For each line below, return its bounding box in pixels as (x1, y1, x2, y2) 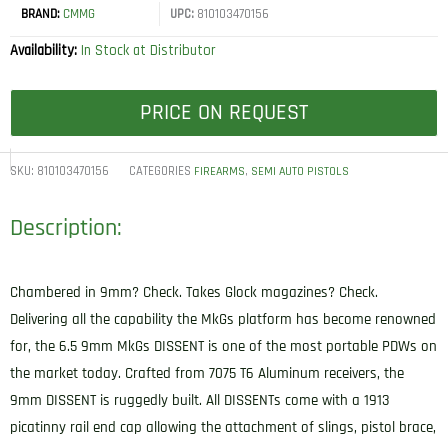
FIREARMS (194, 163, 245, 179)
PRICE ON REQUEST (140, 99, 308, 128)
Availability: (10, 40, 81, 60)
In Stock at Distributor (81, 40, 216, 60)
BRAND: (21, 5, 63, 22)
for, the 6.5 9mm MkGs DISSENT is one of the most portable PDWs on (10, 337, 437, 357)
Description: (10, 212, 122, 243)
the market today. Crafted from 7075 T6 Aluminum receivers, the (10, 364, 404, 384)
